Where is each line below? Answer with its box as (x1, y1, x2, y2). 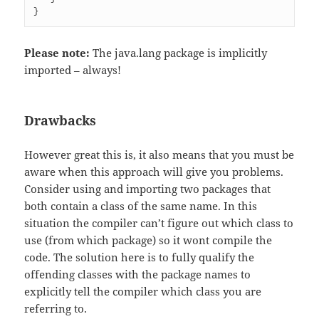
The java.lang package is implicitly (90, 46, 268, 61)
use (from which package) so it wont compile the (24, 233, 273, 248)
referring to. (24, 301, 88, 316)
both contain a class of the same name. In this (24, 199, 258, 214)
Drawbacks (24, 112, 97, 130)
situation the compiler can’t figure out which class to (24, 216, 294, 231)
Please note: (24, 46, 90, 61)
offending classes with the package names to (24, 267, 251, 282)
